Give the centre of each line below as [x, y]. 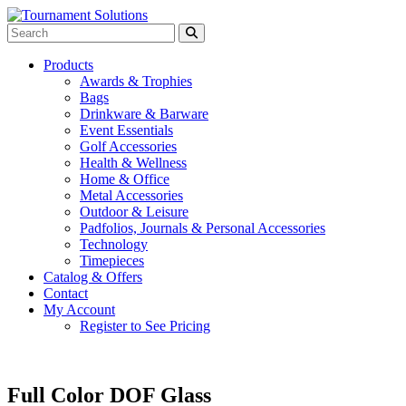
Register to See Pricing [145, 326]
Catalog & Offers [93, 277]
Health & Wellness [133, 163]
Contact [66, 293]
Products [68, 65]
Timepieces [112, 261]
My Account [79, 309]
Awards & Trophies [136, 81]
